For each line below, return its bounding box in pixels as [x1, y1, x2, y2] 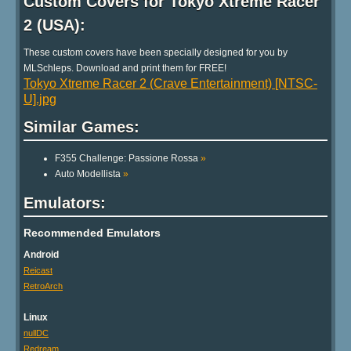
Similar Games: [24, 118, 139, 136]
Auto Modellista [55, 168, 123, 180]
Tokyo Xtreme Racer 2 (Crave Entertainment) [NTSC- [24, 77, 317, 91]
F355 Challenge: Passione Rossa [55, 153, 201, 165]
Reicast [24, 265, 52, 275]
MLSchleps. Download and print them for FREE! [24, 63, 226, 74]
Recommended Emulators [24, 226, 161, 239]
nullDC [24, 327, 49, 338]
